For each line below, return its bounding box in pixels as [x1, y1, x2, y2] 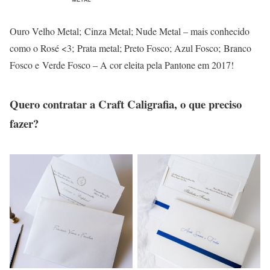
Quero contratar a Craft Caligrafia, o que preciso [10, 95, 242, 112]
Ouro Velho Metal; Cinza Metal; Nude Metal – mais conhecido [10, 24, 250, 37]
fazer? [10, 115, 39, 131]
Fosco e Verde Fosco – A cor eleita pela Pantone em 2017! [10, 58, 234, 71]
